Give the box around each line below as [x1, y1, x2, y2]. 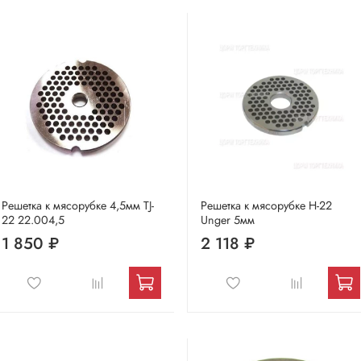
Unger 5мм [201, 211, 255, 228]
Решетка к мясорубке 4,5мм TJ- [2, 197, 154, 214]
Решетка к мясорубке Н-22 [201, 197, 332, 214]
